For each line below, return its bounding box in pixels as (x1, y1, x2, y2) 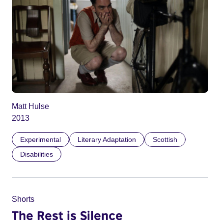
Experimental (20, 135, 61, 143)
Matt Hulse (12, 102, 49, 110)
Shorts (12, 194, 34, 203)
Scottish (153, 135, 177, 143)
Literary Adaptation (78, 135, 136, 143)
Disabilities (20, 150, 53, 158)
